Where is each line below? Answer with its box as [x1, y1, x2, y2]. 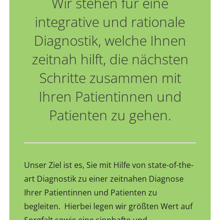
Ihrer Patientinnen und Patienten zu [24, 187, 158, 198]
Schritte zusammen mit [39, 68, 181, 87]
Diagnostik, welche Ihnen [34, 31, 186, 50]
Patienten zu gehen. [49, 106, 171, 125]
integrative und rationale [35, 12, 185, 31]
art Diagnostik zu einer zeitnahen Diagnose [24, 173, 184, 185]
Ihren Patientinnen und [38, 87, 182, 106]
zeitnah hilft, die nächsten [31, 50, 189, 69]
